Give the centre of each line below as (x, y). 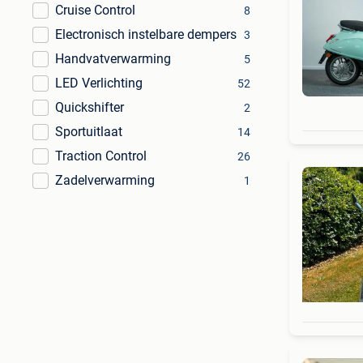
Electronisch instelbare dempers (146, 34)
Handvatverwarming (113, 59)
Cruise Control (95, 10)
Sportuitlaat (89, 132)
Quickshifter (90, 107)
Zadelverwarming (105, 180)
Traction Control (101, 156)
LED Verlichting (99, 83)
